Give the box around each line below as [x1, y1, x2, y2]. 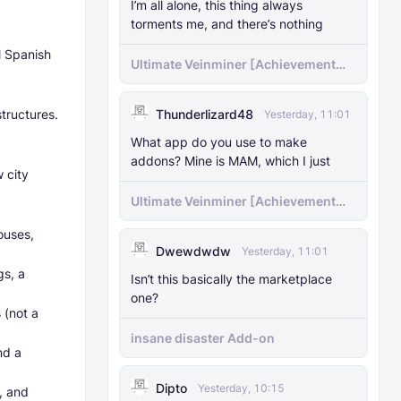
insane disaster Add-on [131, 330, 275, 346]
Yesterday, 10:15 [198, 381, 285, 395]
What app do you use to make [131, 134, 307, 149]
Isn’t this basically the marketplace [131, 271, 332, 286]
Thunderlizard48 [156, 107, 253, 122]
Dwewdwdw [156, 243, 231, 259]
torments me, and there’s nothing [131, 16, 323, 31]
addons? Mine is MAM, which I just [131, 153, 330, 168]
